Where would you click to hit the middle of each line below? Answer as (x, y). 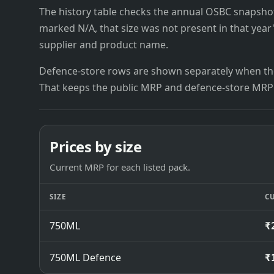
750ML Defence (85, 257)
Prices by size (96, 146)
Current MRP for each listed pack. (120, 167)
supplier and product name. (104, 44)
